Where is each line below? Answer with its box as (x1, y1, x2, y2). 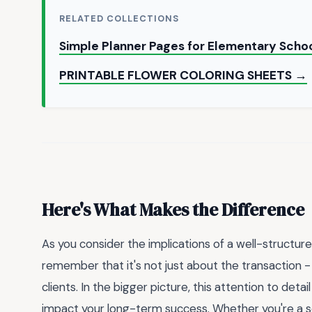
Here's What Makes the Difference (42, 198, 304, 222)
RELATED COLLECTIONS (59, 12, 180, 24)
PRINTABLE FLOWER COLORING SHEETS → (59, 67, 307, 83)
